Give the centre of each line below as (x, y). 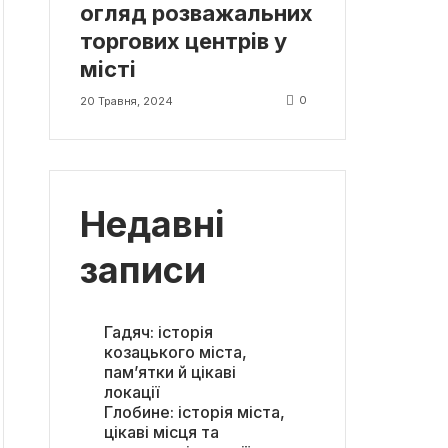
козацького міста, (175, 352)
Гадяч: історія (158, 332)
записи (143, 269)
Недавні (152, 223)
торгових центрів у (183, 40)
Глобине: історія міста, (194, 412)
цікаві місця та (161, 432)
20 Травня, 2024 (126, 100)
